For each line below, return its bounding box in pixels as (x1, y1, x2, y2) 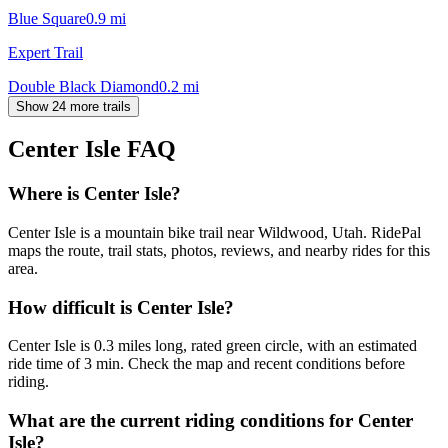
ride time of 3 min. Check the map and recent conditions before (8, 355, 405, 373)
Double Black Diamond (8, 77, 159, 95)
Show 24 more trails (16, 98, 131, 114)
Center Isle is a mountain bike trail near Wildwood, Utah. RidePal (8, 224, 421, 242)
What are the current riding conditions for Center (8, 410, 413, 432)
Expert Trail (8, 43, 83, 61)
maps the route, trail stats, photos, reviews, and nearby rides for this (8, 242, 430, 260)
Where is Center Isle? (8, 183, 181, 205)
